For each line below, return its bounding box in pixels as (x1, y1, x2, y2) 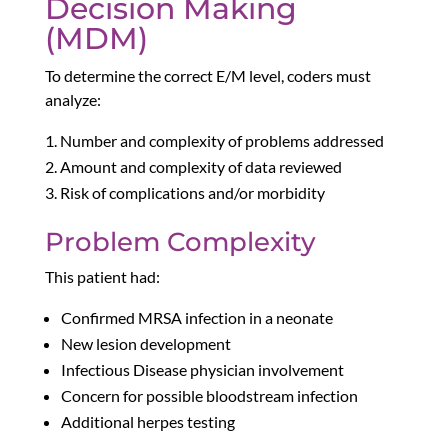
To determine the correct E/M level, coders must (44, 66, 371, 86)
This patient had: (44, 267, 160, 287)
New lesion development (60, 334, 231, 354)
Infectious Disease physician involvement (60, 360, 344, 380)
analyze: (44, 90, 101, 110)
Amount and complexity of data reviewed (59, 157, 342, 177)
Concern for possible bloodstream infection (60, 386, 358, 406)
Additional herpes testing (60, 412, 235, 432)
